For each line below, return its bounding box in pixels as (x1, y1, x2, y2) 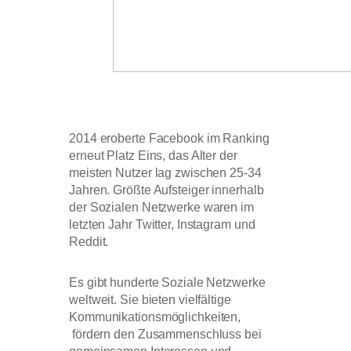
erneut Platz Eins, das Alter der (69, 149, 237, 163)
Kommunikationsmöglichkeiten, (69, 310, 241, 324)
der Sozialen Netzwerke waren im (69, 201, 254, 215)
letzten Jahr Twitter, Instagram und (69, 218, 255, 232)
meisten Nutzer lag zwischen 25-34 (69, 166, 262, 180)
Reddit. (69, 235, 112, 249)
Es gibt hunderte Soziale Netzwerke (69, 276, 266, 290)
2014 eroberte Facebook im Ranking (69, 132, 270, 146)
